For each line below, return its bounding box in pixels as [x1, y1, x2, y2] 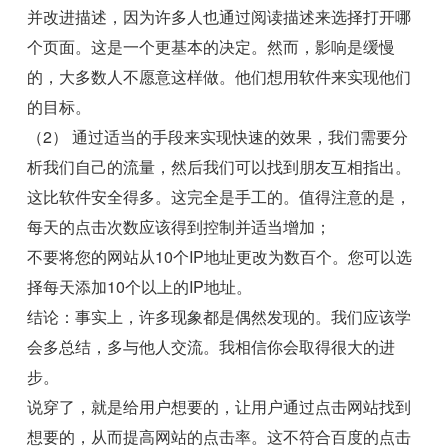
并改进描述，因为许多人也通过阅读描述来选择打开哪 [27, 5, 412, 29]
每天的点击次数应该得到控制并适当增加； [27, 215, 332, 239]
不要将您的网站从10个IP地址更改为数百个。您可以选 [27, 245, 413, 269]
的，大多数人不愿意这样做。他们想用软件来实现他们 [27, 65, 412, 89]
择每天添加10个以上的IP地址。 [27, 275, 253, 299]
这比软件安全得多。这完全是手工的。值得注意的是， [27, 185, 412, 209]
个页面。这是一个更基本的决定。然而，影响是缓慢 [27, 35, 396, 59]
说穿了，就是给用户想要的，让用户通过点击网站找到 [27, 395, 412, 419]
